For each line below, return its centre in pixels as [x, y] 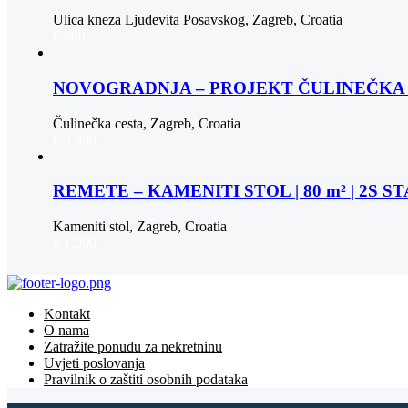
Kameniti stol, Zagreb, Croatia [140, 227]
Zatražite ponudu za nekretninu [133, 347]
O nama [66, 331]
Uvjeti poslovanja [94, 363]
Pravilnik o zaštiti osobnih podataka [146, 380]
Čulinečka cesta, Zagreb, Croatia [147, 123]
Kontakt [67, 314]
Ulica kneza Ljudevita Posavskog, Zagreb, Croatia [198, 20]
